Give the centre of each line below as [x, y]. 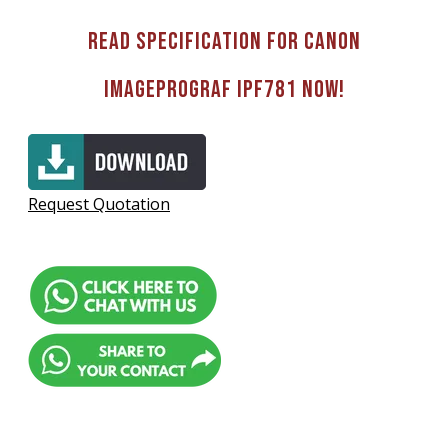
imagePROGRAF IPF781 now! [224, 90]
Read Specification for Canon [224, 42]
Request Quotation [99, 204]
